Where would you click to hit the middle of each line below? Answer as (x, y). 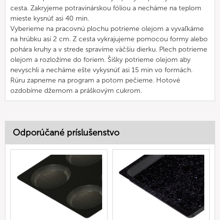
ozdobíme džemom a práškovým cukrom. (76, 90)
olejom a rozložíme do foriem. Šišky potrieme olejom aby (100, 59)
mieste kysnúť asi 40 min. (50, 18)
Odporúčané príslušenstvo (66, 132)
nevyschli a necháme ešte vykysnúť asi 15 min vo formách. (101, 70)
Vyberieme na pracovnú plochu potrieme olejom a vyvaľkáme (107, 28)
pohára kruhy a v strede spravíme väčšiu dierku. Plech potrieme (109, 49)
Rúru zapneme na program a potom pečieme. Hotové (95, 80)
